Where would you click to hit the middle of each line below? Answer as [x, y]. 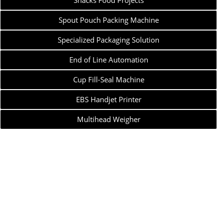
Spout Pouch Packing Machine [108, 20]
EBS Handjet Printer [108, 99]
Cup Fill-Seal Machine [108, 79]
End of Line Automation [108, 60]
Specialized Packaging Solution [108, 40]
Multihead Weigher [108, 119]
